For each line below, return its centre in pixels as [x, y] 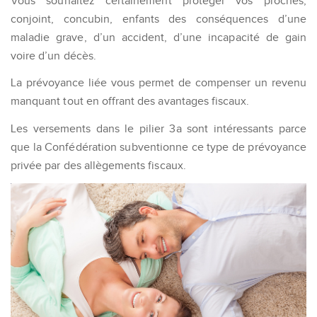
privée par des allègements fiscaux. [98, 165]
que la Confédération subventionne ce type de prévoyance [158, 146]
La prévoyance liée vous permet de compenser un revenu [158, 83]
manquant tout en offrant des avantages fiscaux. [130, 101]
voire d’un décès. [53, 56]
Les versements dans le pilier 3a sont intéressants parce [158, 128]
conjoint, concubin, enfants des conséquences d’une [158, 19]
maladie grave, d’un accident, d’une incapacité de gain [158, 38]
